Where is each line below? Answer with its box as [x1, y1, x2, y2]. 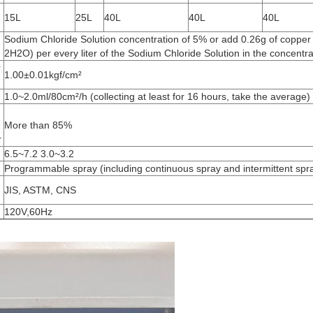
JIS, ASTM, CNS [4, 184, 76, 196]
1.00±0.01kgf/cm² [4, 69, 82, 80]
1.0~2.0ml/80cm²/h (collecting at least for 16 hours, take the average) [4, 91, 310, 102]
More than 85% [4, 119, 72, 131]
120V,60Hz [4, 206, 52, 217]
